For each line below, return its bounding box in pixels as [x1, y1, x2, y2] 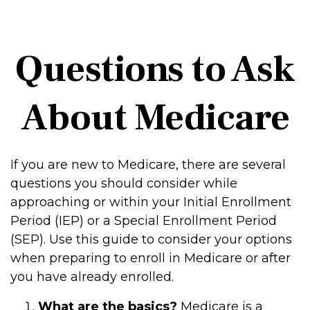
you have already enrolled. [10, 269, 174, 284]
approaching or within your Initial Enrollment [10, 194, 291, 210]
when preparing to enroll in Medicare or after [10, 250, 291, 266]
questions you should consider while [10, 176, 237, 191]
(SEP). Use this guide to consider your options [10, 232, 292, 247]
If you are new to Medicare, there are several [10, 157, 286, 172]
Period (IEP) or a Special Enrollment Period [10, 213, 277, 228]
